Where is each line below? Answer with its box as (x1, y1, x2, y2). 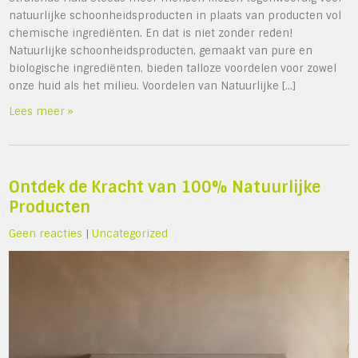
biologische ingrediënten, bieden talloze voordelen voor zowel (9, 61, 337, 75)
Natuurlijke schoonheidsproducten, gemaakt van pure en (9, 43, 313, 58)
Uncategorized (92, 226, 169, 241)
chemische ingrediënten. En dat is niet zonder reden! (9, 26, 293, 40)
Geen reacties (9, 226, 83, 241)
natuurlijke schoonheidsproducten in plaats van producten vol (9, 8, 342, 22)
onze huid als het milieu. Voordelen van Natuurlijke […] (9, 78, 296, 93)
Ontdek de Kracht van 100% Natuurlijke (9, 177, 321, 197)
